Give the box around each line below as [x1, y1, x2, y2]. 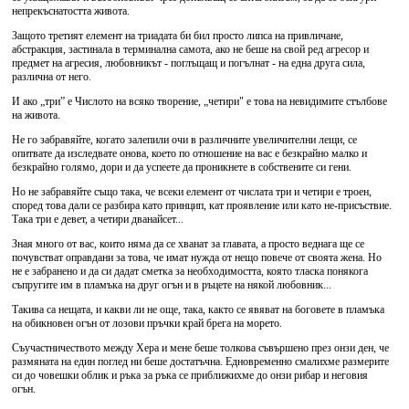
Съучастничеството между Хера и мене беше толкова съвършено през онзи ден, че [12, 341, 389, 354]
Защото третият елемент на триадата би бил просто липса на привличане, [12, 29, 343, 42]
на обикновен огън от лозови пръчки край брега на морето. [12, 317, 282, 330]
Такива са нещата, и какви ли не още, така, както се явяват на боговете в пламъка [12, 303, 384, 316]
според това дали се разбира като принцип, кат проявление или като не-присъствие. [12, 199, 392, 212]
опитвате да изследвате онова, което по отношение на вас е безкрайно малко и [12, 147, 367, 160]
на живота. [12, 109, 60, 121]
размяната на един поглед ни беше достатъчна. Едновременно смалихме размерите [12, 355, 389, 368]
